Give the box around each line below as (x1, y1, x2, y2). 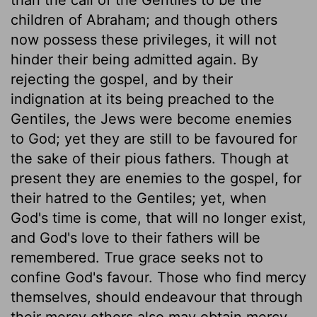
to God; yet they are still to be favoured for (11, 129, 297, 147)
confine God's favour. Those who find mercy (11, 268, 306, 286)
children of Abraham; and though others (11, 11, 277, 28)
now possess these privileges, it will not (11, 30, 277, 48)
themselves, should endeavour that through (11, 288, 303, 306)
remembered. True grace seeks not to (11, 248, 263, 266)
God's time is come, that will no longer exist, (11, 209, 306, 226)
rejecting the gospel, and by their (11, 70, 233, 88)
